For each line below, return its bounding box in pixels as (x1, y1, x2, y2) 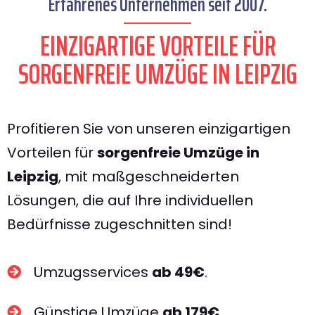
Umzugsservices (34, 262, 152, 282)
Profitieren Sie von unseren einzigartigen (7, 119, 290, 139)
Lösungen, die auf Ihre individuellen (7, 191, 253, 210)
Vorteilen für (7, 143, 97, 162)
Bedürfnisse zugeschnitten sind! (7, 214, 232, 234)
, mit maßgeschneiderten (58, 167, 239, 186)
